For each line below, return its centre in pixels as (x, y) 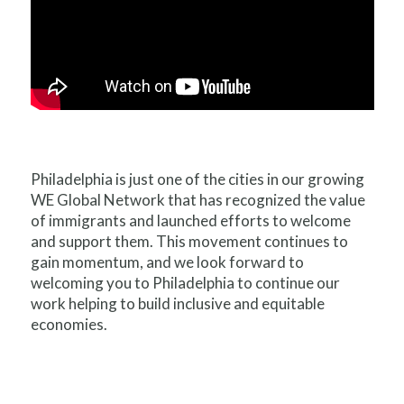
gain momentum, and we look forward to (167, 262)
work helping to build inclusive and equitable (177, 303)
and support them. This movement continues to (189, 241)
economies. (69, 324)
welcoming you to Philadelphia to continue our (185, 282)
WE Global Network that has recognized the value (197, 199)
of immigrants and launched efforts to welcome (190, 220)
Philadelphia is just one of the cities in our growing (197, 179)
